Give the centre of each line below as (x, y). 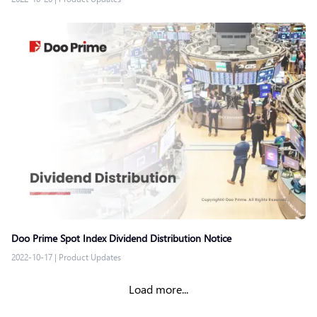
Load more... (158, 289)
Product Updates (90, 257)
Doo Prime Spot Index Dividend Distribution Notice (121, 238)
